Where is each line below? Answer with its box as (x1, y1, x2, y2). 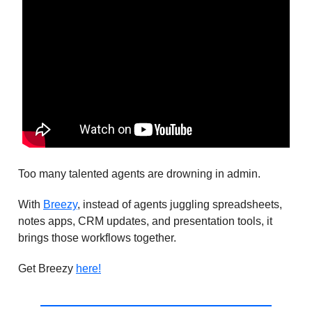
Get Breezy (18, 262, 76, 274)
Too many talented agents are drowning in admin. (18, 167, 260, 180)
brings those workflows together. (18, 231, 176, 244)
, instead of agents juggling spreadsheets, (77, 198, 282, 210)
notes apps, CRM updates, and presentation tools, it (18, 214, 272, 227)
